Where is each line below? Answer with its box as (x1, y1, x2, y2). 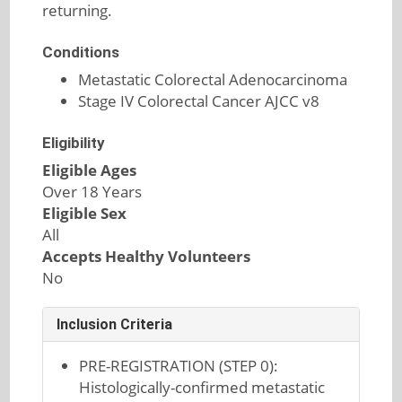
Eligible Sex (41, 203, 127, 223)
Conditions (41, 43, 119, 61)
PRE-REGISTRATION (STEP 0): (79, 355, 279, 376)
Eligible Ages (41, 160, 136, 180)
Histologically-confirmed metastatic (79, 377, 326, 398)
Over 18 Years (41, 181, 142, 202)
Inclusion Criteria (56, 316, 172, 333)
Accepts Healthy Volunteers (41, 246, 250, 267)
